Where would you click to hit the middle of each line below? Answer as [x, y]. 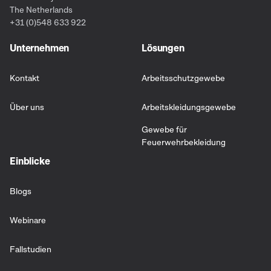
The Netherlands [41, 10]
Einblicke [30, 161]
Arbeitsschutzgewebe [183, 77]
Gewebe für [164, 129]
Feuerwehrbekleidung [184, 142]
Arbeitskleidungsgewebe [189, 106]
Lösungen [163, 48]
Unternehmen [40, 48]
